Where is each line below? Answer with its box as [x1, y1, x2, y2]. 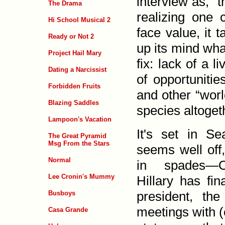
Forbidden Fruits [48, 82, 100, 90]
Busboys [48, 189, 75, 197]
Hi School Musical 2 [48, 16, 110, 24]
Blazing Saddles [48, 98, 99, 106]
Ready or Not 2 [48, 32, 94, 40]
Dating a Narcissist [48, 65, 106, 73]
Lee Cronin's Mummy [48, 172, 115, 180]
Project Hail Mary [48, 49, 101, 57]
